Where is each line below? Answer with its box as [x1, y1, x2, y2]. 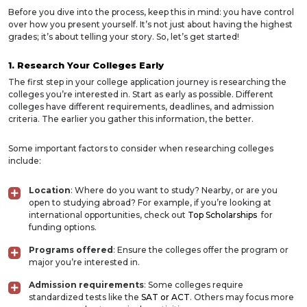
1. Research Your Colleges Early [8, 60, 164, 71]
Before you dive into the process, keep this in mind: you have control [8, 7, 294, 17]
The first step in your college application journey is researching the [8, 77, 286, 87]
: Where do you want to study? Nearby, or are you [71, 185, 278, 195]
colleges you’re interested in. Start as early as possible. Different [8, 89, 273, 99]
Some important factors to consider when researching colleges [8, 143, 273, 153]
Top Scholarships [188, 210, 259, 220]
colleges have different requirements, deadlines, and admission [8, 101, 274, 112]
